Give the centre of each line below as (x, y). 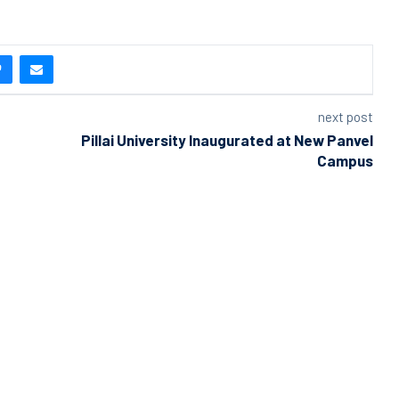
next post (345, 116)
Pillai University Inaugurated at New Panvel (227, 139)
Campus (345, 160)
